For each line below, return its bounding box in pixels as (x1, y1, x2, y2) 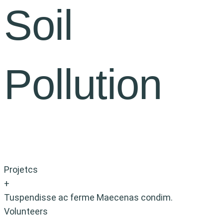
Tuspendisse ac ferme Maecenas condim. (4, 192, 173, 203)
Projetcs (4, 164, 38, 175)
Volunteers (4, 206, 48, 217)
